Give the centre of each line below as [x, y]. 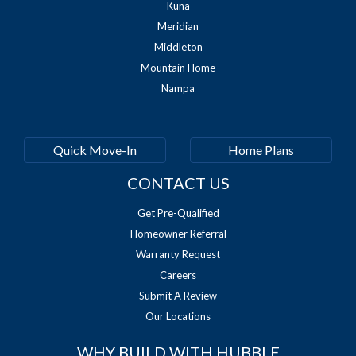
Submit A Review [178, 295]
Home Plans [261, 149]
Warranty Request [178, 254]
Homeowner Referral [178, 233]
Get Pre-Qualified [178, 213]
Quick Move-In [95, 149]
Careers [178, 275]
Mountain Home [178, 67]
